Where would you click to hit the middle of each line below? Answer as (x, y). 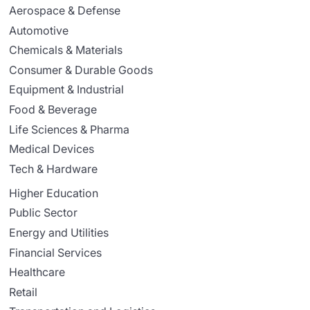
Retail (24, 292)
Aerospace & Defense (65, 10)
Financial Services (56, 252)
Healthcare (37, 272)
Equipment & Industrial (67, 90)
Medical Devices (52, 149)
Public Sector (44, 213)
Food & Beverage (53, 109)
